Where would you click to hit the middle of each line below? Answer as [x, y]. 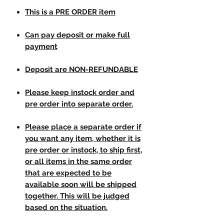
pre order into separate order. [79, 104]
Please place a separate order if [83, 127]
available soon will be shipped [81, 185]
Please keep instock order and [80, 93]
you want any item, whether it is [83, 139]
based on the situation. [66, 208]
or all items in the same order [78, 162]
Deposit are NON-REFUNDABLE [81, 70]
